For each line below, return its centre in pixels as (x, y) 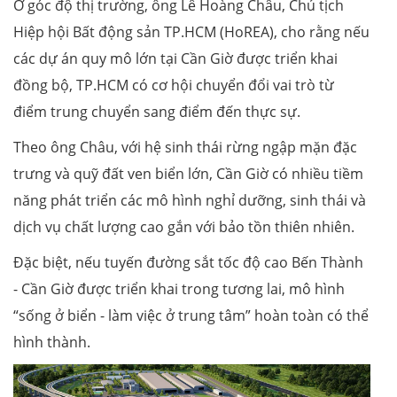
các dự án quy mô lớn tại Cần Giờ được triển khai (175, 58)
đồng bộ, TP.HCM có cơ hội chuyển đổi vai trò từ (174, 85)
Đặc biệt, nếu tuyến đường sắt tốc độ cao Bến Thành (188, 262)
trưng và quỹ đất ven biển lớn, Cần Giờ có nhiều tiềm (188, 173)
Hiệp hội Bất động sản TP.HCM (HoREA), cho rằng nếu (191, 31)
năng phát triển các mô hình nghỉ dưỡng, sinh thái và (190, 200)
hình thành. (52, 342)
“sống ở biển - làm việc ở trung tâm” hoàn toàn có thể (191, 315)
